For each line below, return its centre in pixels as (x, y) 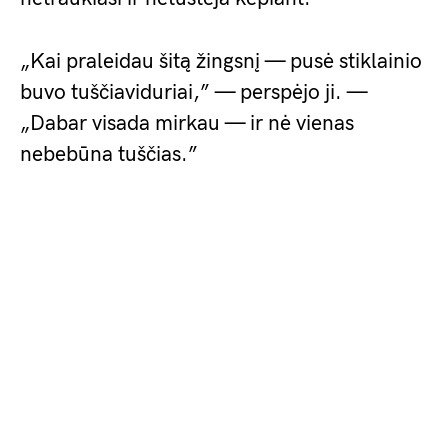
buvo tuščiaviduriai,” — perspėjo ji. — (193, 92)
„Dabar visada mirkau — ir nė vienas (187, 123)
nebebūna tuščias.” (109, 154)
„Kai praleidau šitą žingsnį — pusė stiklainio (221, 61)
